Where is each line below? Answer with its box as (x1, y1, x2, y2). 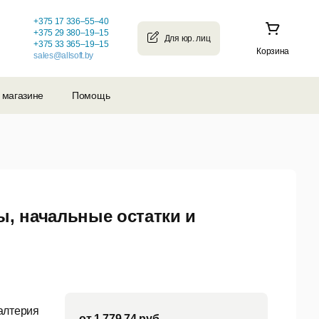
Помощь (72, 90, 110, 101)
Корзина (256, 46, 289, 56)
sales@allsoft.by (33, 51, 94, 61)
